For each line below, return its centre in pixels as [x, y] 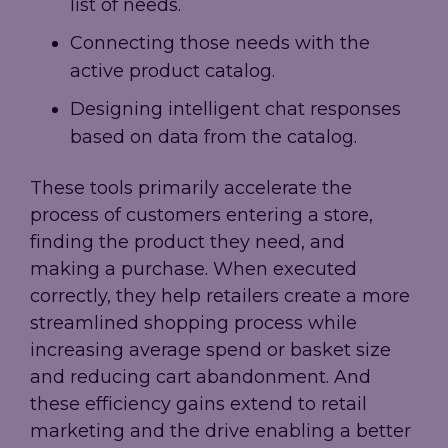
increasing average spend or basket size [210, 350]
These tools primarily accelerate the [191, 188]
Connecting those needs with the [220, 43]
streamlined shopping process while [193, 323]
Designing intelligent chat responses [235, 109]
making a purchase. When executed [193, 269]
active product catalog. [172, 71]
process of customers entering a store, [201, 215]
